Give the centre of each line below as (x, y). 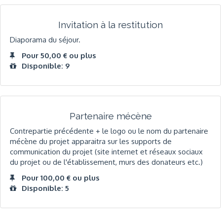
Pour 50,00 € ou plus (59, 55)
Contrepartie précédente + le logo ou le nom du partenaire (109, 131)
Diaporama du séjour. (45, 40)
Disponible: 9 (46, 66)
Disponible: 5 (45, 188)
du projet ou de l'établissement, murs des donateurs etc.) (106, 162)
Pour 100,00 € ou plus (61, 178)
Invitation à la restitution (110, 24)
